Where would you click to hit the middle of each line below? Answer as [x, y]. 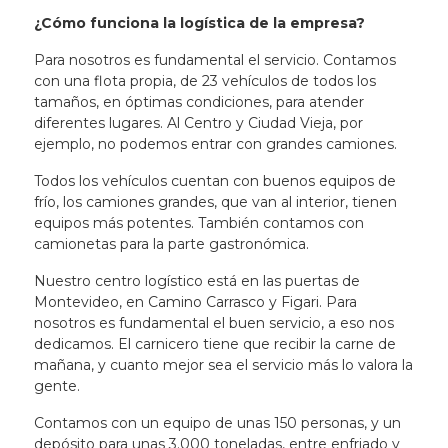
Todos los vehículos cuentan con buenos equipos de [214, 181]
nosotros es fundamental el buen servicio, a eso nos [213, 323]
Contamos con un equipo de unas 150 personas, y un [217, 423]
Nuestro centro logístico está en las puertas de [196, 281]
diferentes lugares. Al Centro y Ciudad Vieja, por [198, 123]
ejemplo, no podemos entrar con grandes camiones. [217, 144]
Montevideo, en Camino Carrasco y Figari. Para [195, 302]
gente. [58, 386]
